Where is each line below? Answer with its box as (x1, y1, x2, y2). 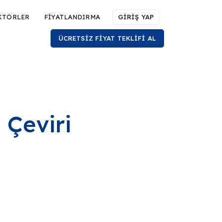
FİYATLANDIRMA (44, 13, 100, 21)
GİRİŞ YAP (117, 13, 154, 21)
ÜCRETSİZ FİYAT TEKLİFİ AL (58, 34, 156, 42)
